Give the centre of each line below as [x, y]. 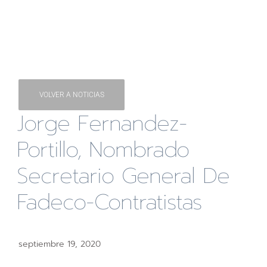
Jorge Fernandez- [102, 124]
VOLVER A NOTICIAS [72, 95]
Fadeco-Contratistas [110, 202]
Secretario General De [123, 176]
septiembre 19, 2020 [60, 244]
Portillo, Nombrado [103, 150]
